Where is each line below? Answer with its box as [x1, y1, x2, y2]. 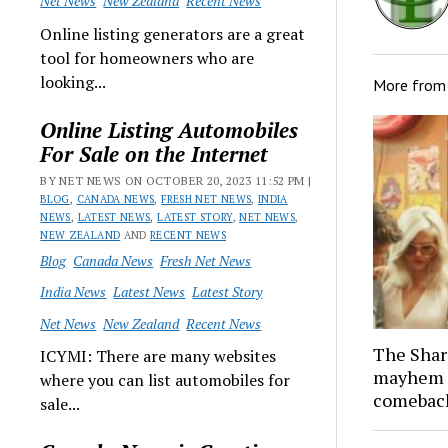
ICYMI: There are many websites [40, 345, 277, 367]
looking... [40, 70, 107, 93]
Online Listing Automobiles [40, 115, 299, 144]
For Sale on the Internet [40, 139, 269, 168]
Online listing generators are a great [40, 22, 306, 45]
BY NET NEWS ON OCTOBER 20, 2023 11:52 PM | [40, 172, 312, 188]
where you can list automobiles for [40, 369, 291, 391]
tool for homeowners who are [40, 46, 255, 69]
